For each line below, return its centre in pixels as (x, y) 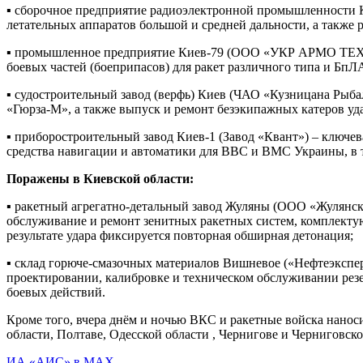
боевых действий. (56, 292)
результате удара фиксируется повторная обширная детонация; (180, 235)
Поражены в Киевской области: (100, 178)
